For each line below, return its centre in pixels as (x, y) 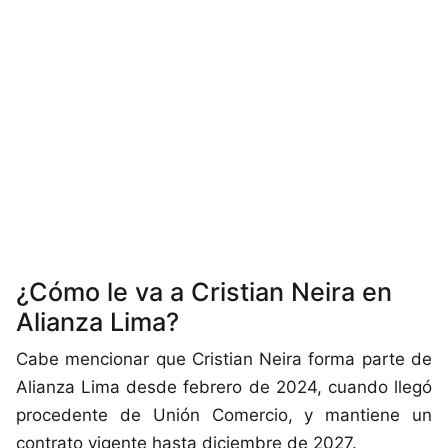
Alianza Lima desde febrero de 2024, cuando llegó (224, 387)
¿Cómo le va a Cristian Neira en (204, 292)
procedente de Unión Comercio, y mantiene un (224, 415)
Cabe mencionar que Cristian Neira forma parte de (224, 359)
